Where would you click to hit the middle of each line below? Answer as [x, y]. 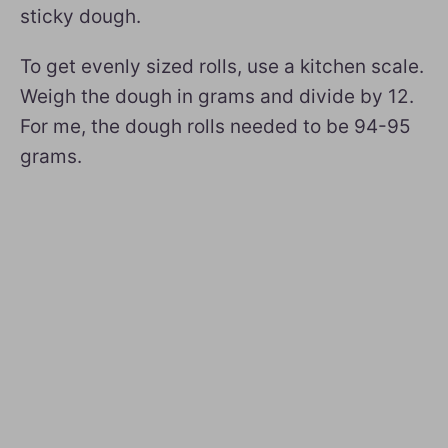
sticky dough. [80, 16]
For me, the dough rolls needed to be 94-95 [215, 126]
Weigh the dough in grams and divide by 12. [217, 96]
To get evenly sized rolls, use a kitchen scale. [222, 66]
